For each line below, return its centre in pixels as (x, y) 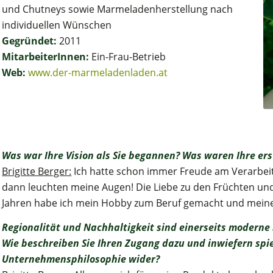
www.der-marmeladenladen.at (98, 73)
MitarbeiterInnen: (46, 57)
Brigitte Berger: (37, 172)
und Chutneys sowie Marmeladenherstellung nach (118, 9)
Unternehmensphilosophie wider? (81, 259)
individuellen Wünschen (57, 25)
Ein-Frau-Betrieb (128, 57)
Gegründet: (30, 41)
